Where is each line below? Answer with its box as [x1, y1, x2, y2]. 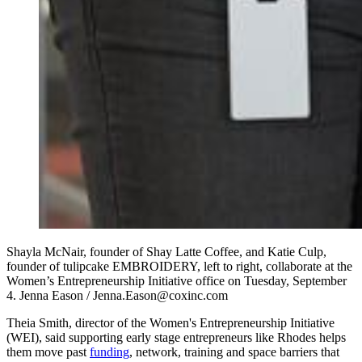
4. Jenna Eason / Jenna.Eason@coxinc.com [6, 288, 228, 303]
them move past [6, 345, 90, 360]
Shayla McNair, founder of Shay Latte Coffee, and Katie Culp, [6, 245, 326, 259]
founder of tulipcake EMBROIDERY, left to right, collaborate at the [6, 259, 352, 274]
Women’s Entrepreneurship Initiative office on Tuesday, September [6, 274, 347, 288]
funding [90, 345, 129, 360]
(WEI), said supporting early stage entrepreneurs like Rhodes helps [6, 330, 346, 345]
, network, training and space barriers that [129, 345, 339, 360]
